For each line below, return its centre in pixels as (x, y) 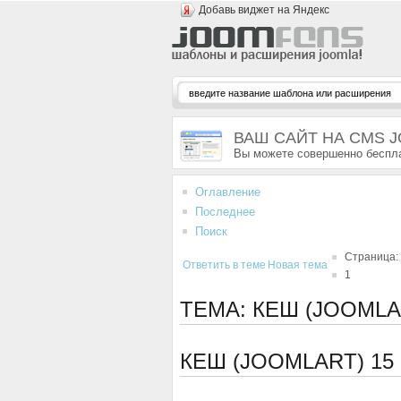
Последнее (225, 212)
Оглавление (228, 192)
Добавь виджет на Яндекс (264, 10)
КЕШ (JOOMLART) (275, 361)
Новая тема (298, 265)
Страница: (371, 257)
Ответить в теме (224, 265)
